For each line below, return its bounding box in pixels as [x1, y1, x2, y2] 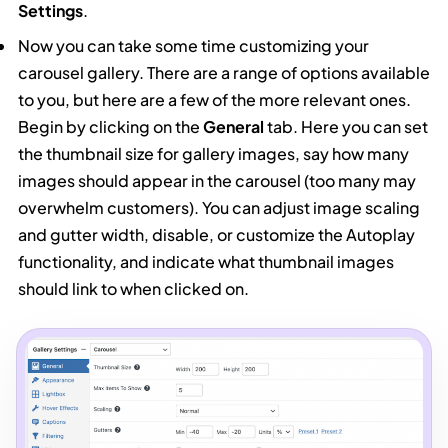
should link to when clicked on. [18, 277, 250, 299]
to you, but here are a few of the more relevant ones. [18, 88, 412, 110]
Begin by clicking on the [18, 115, 204, 137]
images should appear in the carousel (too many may [18, 169, 417, 191]
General [203, 115, 268, 137]
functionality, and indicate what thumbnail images [18, 250, 395, 272]
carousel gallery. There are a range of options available [18, 61, 431, 83]
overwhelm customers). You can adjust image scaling [18, 196, 421, 218]
